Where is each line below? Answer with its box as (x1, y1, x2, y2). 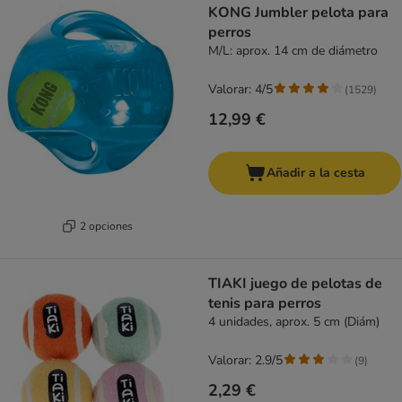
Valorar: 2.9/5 (208, 352, 283, 370)
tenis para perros (208, 293, 321, 314)
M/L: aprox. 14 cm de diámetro (208, 42, 378, 60)
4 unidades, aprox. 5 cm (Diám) (208, 313, 380, 331)
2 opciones (80, 218, 133, 233)
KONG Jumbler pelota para (208, 3, 389, 23)
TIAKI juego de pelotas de (208, 274, 382, 294)
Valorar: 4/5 (208, 81, 273, 99)
